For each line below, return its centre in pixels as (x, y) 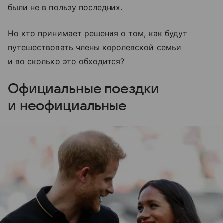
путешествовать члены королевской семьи (95, 47)
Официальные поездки (84, 88)
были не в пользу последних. (65, 7)
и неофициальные (67, 105)
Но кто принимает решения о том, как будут (98, 33)
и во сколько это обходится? (66, 61)
